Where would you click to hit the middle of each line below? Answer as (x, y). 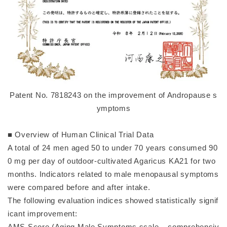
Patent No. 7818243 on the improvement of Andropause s (113, 95)
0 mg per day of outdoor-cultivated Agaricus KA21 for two (112, 161)
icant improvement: (43, 213)
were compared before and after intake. (79, 187)
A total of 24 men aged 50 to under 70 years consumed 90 (113, 147)
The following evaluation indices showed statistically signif (113, 200)
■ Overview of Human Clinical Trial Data (81, 134)
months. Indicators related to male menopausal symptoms (113, 174)
